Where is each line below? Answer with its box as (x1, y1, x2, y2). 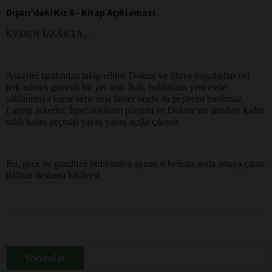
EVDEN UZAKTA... (6, 28, 90, 39)
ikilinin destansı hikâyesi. (6, 169, 102, 180)
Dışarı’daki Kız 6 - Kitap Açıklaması (6, 5, 155, 18)
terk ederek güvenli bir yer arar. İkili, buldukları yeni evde (6, 81, 226, 92)
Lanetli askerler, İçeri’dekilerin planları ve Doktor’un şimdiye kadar (6, 104, 264, 115)
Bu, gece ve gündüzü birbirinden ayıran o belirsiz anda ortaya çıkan (6, 158, 265, 169)
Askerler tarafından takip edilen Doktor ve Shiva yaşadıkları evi (6, 70, 250, 81)
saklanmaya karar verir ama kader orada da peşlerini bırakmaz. (6, 93, 245, 104)
